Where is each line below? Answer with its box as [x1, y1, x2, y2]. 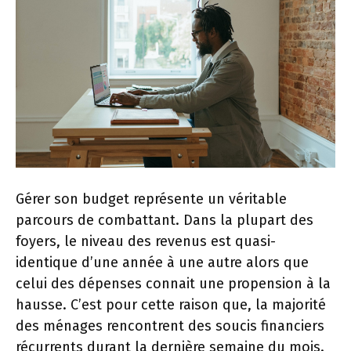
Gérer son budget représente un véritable [16, 190, 287, 208]
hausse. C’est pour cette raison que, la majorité [16, 295, 326, 313]
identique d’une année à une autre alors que [16, 253, 309, 271]
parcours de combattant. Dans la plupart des [16, 211, 313, 229]
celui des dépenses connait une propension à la [16, 274, 331, 292]
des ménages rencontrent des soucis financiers [16, 317, 324, 335]
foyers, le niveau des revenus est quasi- [16, 232, 276, 250]
